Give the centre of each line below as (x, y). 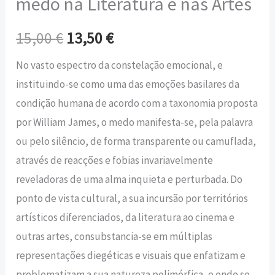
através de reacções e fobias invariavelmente (115, 160)
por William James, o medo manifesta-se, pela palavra (135, 122)
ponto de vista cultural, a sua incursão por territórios (132, 198)
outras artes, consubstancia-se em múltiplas (114, 236)
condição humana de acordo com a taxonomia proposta (137, 103)
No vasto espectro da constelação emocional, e (120, 65)
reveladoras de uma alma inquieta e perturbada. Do (130, 179)
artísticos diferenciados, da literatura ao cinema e (126, 217)
